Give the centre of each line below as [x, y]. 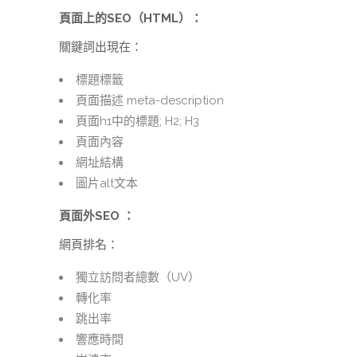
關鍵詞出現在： [101, 47]
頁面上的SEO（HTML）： [131, 19]
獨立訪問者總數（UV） [138, 278]
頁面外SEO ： [97, 216]
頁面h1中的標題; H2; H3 [137, 122]
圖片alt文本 [107, 184]
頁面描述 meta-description [150, 101]
